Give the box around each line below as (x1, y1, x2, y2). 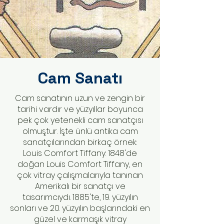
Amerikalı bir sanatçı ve (34, 180, 125, 192)
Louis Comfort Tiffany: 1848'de (23, 147, 137, 159)
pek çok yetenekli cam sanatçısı (17, 114, 143, 126)
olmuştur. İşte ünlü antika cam (22, 125, 138, 137)
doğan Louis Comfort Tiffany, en (17, 158, 142, 170)
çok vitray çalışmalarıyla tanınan (17, 169, 143, 181)
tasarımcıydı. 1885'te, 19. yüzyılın (22, 191, 138, 203)
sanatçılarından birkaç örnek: (23, 136, 137, 148)
